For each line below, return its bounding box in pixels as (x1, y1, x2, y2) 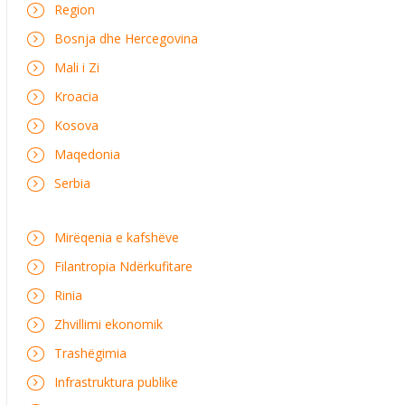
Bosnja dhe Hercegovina (54, 30, 198, 47)
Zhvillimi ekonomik (54, 316, 163, 333)
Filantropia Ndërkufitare (54, 258, 193, 275)
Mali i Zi (54, 59, 99, 76)
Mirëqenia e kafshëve (54, 229, 179, 246)
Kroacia (54, 88, 99, 105)
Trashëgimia (54, 344, 127, 362)
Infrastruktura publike (54, 373, 178, 391)
